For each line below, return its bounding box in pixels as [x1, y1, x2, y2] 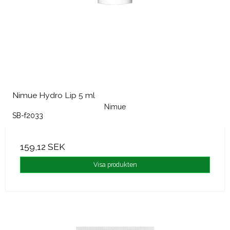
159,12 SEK [20, 142, 65, 152]
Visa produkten [93, 161, 137, 169]
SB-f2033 [12, 111, 43, 120]
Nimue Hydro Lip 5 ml [12, 90, 95, 101]
